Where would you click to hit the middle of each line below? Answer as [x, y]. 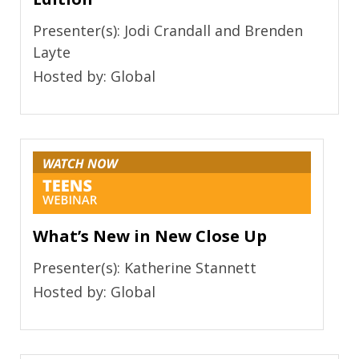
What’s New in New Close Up [150, 236]
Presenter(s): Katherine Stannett [145, 268]
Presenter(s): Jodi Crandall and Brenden [168, 30]
